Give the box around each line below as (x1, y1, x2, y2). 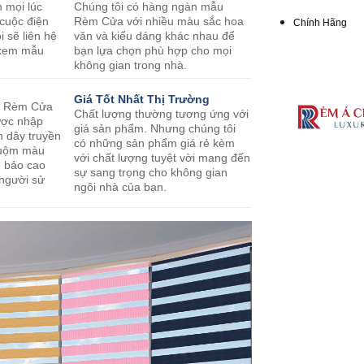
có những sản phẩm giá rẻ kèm (74, 136, 236, 150)
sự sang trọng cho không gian (74, 166, 228, 180)
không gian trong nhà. (74, 58, 188, 72)
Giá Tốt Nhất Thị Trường (74, 93, 210, 106)
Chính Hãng (292, 16, 347, 28)
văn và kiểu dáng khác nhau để (74, 29, 236, 43)
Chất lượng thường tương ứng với (74, 107, 249, 121)
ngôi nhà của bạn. (74, 180, 171, 194)
